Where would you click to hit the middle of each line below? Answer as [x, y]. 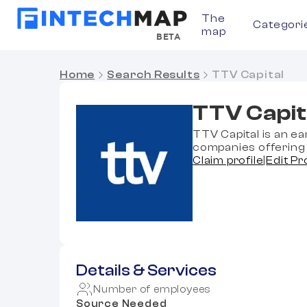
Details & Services [146, 271]
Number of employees [152, 289]
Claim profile [228, 160]
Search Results [153, 75]
